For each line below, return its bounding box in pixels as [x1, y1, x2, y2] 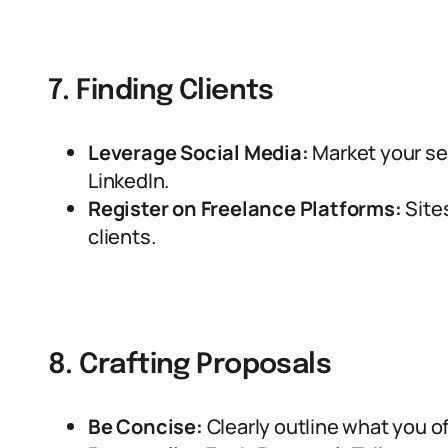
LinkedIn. [88, 167, 170, 194]
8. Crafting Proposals [48, 351, 332, 380]
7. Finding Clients [48, 77, 274, 106]
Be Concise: [88, 413, 203, 440]
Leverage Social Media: [88, 139, 309, 166]
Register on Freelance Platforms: [88, 195, 402, 222]
